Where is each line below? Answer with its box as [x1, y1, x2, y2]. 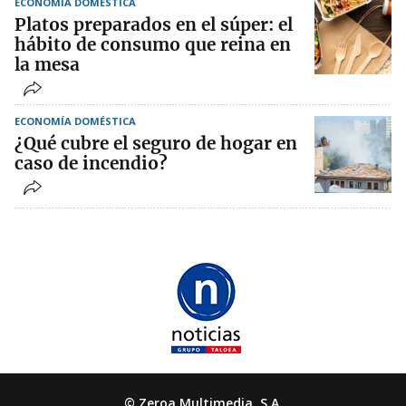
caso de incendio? [14, 152, 168, 175]
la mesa [14, 53, 80, 76]
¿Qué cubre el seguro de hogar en [14, 132, 297, 155]
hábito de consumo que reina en [14, 34, 291, 56]
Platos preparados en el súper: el [14, 14, 293, 36]
